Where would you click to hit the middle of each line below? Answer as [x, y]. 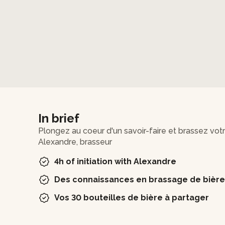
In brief [59, 118]
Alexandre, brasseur [75, 142]
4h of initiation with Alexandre [115, 161]
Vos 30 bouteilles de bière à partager [132, 197]
